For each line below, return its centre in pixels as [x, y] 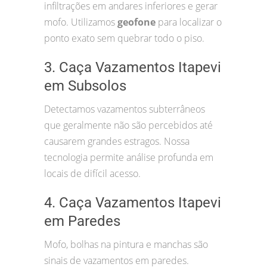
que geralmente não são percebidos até [128, 125]
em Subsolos [85, 86]
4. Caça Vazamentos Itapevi [133, 203]
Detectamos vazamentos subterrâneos [125, 109]
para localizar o [189, 22]
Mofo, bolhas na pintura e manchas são [126, 245]
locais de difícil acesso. [92, 174]
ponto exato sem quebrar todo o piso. [124, 38]
